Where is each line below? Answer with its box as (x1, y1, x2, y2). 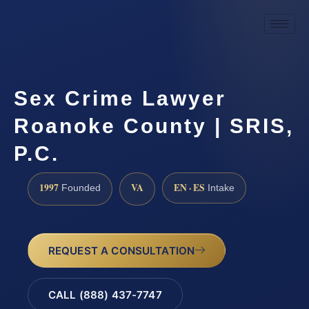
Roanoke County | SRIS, (14, 114, 294, 137)
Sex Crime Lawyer (14, 86, 226, 110)
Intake (205, 182, 235, 193)
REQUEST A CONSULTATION (48, 243, 195, 257)
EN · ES (174, 180, 205, 195)
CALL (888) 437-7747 (48, 288, 162, 302)
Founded (59, 182, 101, 193)
